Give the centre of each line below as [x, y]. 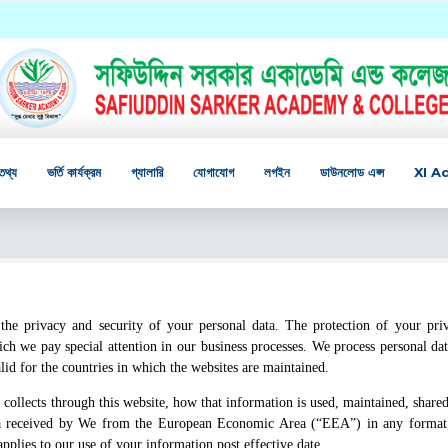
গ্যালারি [147, 172]
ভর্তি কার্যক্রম [74, 172]
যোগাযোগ [214, 172]
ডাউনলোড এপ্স [352, 172]
